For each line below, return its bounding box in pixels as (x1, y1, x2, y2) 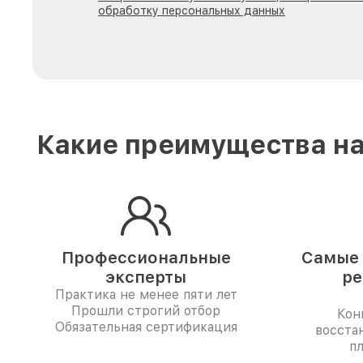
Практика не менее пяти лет (54, 287, 237, 302)
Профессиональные (61, 248, 231, 267)
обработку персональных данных (98, 4, 285, 17)
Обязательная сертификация (54, 319, 237, 335)
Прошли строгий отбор (71, 303, 220, 318)
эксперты (105, 267, 186, 287)
